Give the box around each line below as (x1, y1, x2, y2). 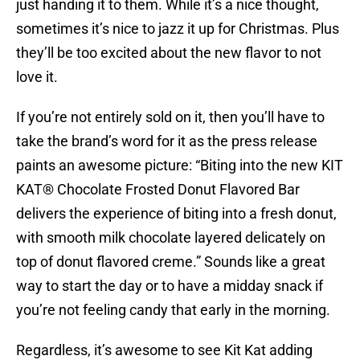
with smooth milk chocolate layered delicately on (16, 229, 325, 247)
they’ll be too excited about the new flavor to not (16, 44, 321, 62)
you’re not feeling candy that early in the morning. (16, 301, 330, 319)
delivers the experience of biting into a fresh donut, (16, 205, 337, 223)
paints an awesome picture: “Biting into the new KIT (16, 157, 343, 174)
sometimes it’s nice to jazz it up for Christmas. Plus (16, 20, 339, 38)
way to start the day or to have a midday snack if (16, 277, 323, 295)
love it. (16, 68, 58, 86)
